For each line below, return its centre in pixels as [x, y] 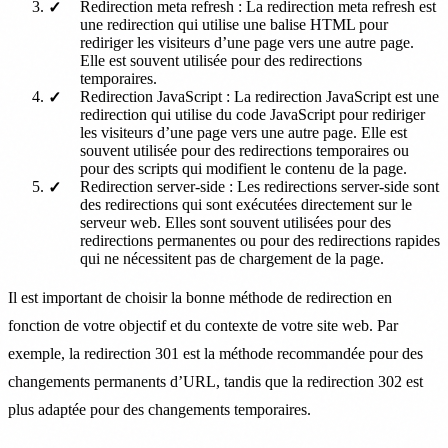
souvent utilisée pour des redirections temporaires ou [244, 150]
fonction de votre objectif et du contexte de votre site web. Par [203, 325]
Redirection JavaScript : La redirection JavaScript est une [259, 96]
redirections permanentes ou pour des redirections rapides [260, 240]
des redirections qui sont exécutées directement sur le [246, 204]
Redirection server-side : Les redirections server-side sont [259, 186]
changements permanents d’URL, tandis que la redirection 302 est [215, 381]
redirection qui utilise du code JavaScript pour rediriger [252, 114]
